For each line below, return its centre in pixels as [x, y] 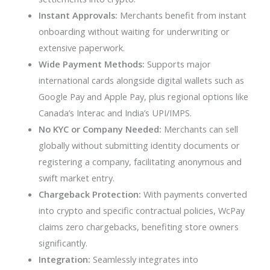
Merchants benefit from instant [182, 15]
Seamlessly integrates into [144, 259]
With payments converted [194, 194]
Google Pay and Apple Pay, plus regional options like [143, 96]
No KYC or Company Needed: [100, 129]
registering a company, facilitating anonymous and [140, 161]
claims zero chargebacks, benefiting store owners [138, 226]
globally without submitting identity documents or [139, 145]
